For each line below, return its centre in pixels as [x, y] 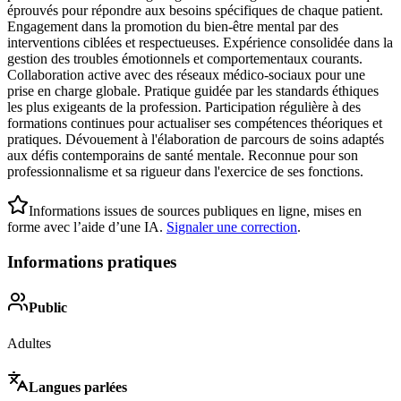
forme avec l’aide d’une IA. [85, 227]
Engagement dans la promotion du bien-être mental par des [173, 27]
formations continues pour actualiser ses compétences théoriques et [195, 124]
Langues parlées [78, 387]
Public [48, 308]
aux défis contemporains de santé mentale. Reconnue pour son [183, 156]
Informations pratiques [92, 261]
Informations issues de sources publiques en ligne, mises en [195, 211]
